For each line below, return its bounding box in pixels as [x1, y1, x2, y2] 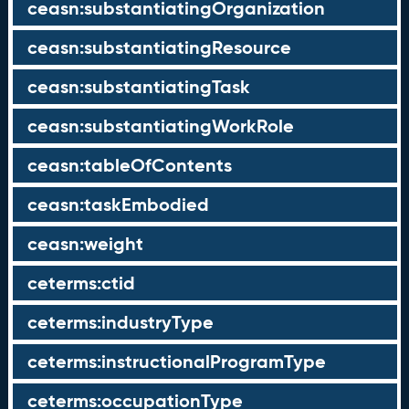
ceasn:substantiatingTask [26, 75, 250, 99]
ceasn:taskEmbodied [26, 193, 209, 216]
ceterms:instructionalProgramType [26, 350, 326, 373]
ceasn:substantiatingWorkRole [26, 114, 294, 138]
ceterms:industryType [26, 310, 214, 334]
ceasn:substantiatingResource [26, 36, 291, 59]
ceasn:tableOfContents [26, 153, 232, 177]
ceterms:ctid [26, 271, 135, 295]
